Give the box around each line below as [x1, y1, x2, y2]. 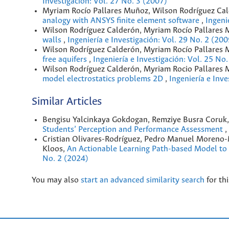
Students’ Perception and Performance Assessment [42, 125, 225, 134]
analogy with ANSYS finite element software [42, 16, 201, 26]
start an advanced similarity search [81, 175, 204, 185]
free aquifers [42, 55, 89, 64]
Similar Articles [32, 96, 102, 108]
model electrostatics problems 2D [42, 75, 165, 84]
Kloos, [42, 144, 67, 153]
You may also [32, 175, 81, 185]
